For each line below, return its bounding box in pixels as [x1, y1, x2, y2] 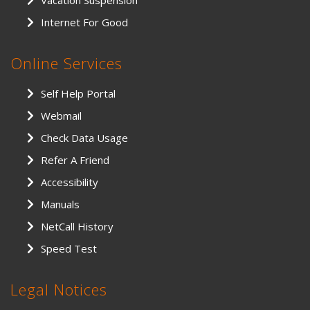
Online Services [10, 53, 122, 74]
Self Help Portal [41, 86, 116, 101]
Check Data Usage [41, 131, 128, 145]
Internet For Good [41, 15, 128, 30]
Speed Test [41, 241, 97, 256]
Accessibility [41, 175, 98, 190]
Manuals [41, 197, 80, 212]
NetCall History [41, 219, 113, 234]
